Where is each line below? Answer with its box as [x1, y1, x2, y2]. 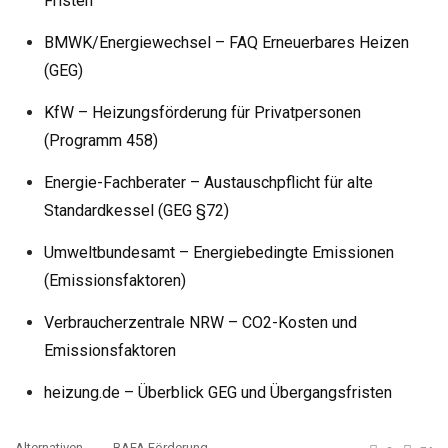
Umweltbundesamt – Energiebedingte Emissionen [43, 242, 394, 262]
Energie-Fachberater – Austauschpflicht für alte [43, 172, 373, 192]
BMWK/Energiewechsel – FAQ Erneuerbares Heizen [43, 32, 409, 52]
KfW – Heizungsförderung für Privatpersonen [43, 102, 361, 122]
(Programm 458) [43, 130, 158, 150]
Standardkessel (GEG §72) [43, 200, 229, 220]
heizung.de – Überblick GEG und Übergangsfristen [43, 382, 392, 402]
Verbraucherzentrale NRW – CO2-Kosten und [43, 312, 357, 332]
